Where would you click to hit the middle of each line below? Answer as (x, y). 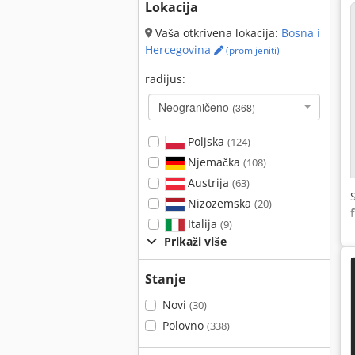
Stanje (165, 279)
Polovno (184, 325)
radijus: (165, 79)
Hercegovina (179, 50)
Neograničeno (195, 107)
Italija (202, 224)
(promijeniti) (252, 50)
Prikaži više (195, 241)
